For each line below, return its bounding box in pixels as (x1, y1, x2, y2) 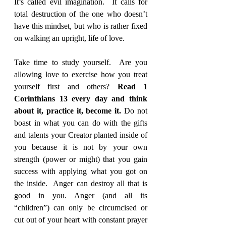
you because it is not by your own (14, 142, 147, 151)
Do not (121, 106, 148, 115)
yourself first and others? (14, 82, 118, 91)
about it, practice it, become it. (14, 106, 122, 115)
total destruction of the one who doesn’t (14, 9, 147, 18)
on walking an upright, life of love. (14, 33, 125, 42)
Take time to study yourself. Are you (14, 58, 147, 67)
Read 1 (117, 82, 148, 91)
